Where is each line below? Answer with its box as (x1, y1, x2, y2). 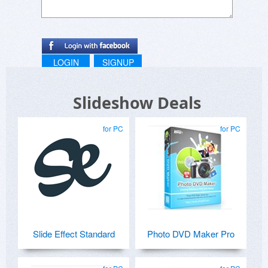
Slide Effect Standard (32, 227, 115, 240)
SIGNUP (102, 56, 134, 69)
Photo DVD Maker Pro (147, 227, 234, 240)
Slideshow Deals (73, 92, 201, 114)
